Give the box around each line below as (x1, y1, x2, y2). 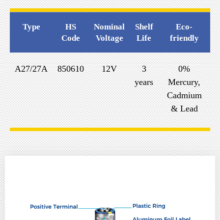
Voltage (95, 33, 123, 43)
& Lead (170, 104, 198, 114)
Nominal (94, 22, 125, 32)
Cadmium (166, 90, 202, 101)
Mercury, (168, 77, 200, 87)
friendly (169, 33, 199, 43)
